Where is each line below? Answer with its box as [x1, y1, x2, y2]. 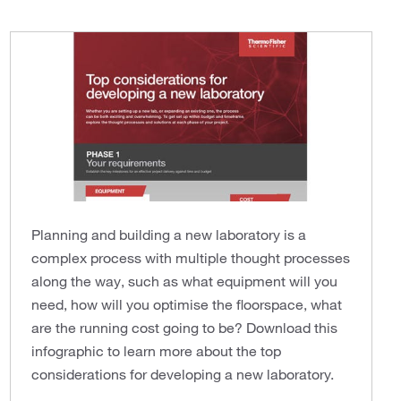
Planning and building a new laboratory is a [30, 225, 306, 243]
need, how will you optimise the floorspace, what [30, 294, 342, 313]
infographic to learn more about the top [30, 341, 281, 360]
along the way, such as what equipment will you [30, 271, 337, 290]
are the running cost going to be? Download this [30, 318, 337, 337]
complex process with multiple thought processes [30, 248, 350, 267]
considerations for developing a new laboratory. [30, 364, 334, 383]
